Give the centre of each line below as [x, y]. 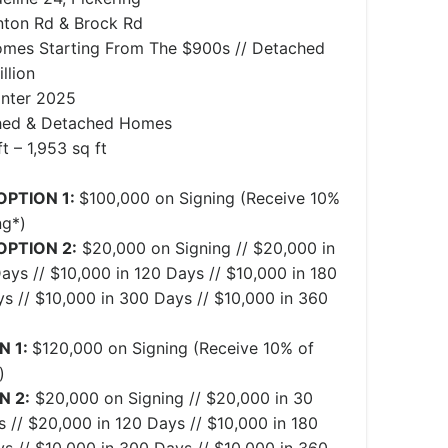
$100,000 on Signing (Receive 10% [209, 198]
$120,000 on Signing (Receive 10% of [173, 348]
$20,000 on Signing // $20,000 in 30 [171, 398]
